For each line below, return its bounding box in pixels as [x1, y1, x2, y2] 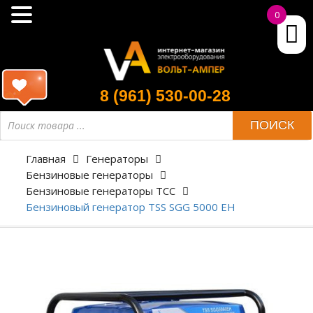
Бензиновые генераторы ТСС [25, 183, 175, 198]
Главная [25, 151, 66, 166]
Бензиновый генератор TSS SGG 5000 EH [25, 199, 235, 214]
